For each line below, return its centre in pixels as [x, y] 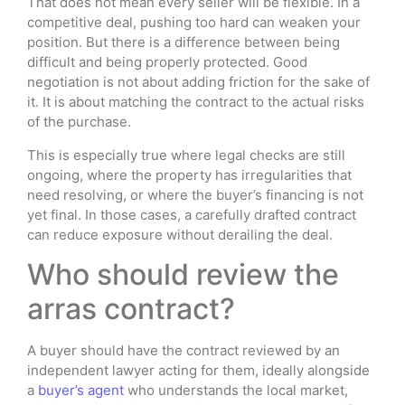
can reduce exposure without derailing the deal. [180, 234]
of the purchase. [79, 122]
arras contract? [131, 309]
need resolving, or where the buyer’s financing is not [195, 194]
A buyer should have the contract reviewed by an [184, 351]
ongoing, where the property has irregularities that [189, 174]
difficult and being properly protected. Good [167, 62]
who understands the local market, [236, 391]
